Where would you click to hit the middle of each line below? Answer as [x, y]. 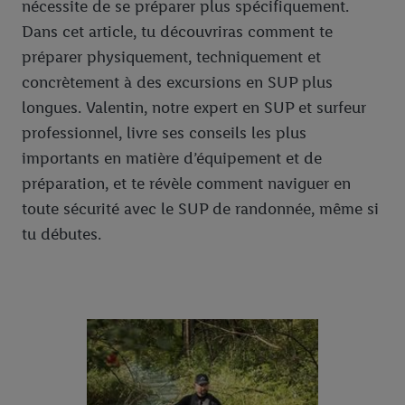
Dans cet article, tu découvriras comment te [177, 32]
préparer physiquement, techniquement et [171, 57]
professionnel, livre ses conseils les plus [164, 133]
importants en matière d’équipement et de [172, 159]
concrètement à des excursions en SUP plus [177, 83]
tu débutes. [61, 235]
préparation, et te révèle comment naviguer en [186, 184]
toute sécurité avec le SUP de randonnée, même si [200, 209]
